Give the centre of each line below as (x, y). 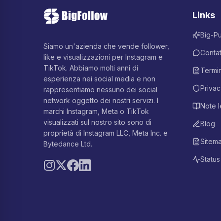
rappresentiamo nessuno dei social (100, 90)
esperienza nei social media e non (99, 79)
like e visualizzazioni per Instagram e (103, 57)
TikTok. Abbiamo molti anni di (91, 68)
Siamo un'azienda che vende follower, (106, 46)
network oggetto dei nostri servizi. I (101, 100)
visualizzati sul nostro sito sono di (97, 122)
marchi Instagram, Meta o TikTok (96, 111)
